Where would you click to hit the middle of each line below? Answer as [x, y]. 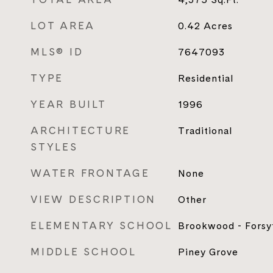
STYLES [54, 147]
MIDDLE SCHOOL [83, 252]
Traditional [205, 130]
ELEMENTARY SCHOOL [101, 225]
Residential [205, 78]
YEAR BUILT [69, 104]
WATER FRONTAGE [90, 173]
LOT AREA [63, 26]
